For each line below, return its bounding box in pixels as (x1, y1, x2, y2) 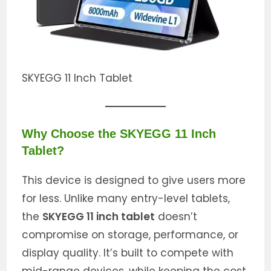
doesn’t (155, 209, 198, 224)
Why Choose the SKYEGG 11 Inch (22, 126, 217, 140)
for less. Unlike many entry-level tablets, (22, 191, 230, 206)
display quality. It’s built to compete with (22, 245, 234, 260)
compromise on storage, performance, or (22, 227, 239, 242)
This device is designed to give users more (22, 172, 246, 188)
